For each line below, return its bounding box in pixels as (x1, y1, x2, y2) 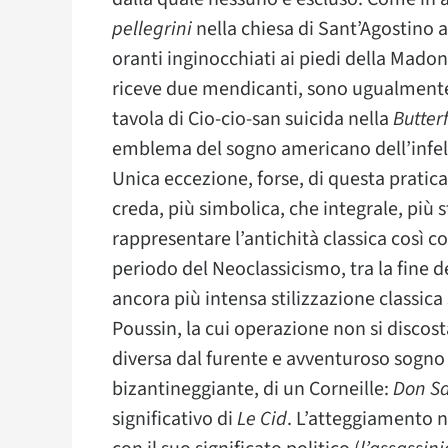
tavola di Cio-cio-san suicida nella (112, 105, 393, 133)
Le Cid (237, 405, 287, 433)
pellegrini (112, 15, 192, 43)
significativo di (112, 405, 237, 433)
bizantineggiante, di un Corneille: (112, 375, 393, 403)
